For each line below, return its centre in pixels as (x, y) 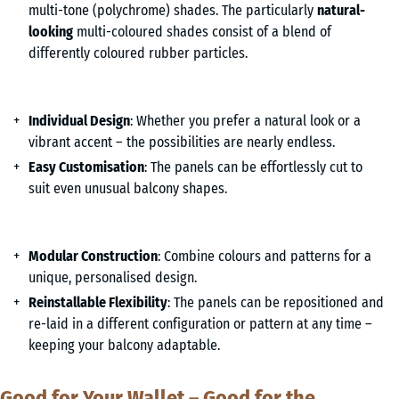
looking (51, 31)
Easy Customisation (86, 167)
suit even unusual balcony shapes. (128, 188)
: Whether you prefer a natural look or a (245, 120)
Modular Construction (93, 256)
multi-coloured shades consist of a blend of (202, 31)
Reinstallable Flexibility (98, 302)
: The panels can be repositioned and (276, 302)
